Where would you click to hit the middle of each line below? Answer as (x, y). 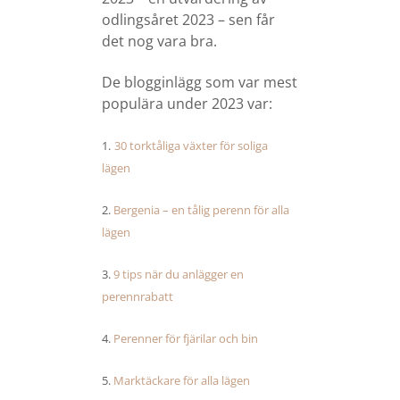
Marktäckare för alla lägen (182, 380)
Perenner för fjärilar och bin (186, 338)
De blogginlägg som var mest (200, 82)
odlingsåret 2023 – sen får (188, 20)
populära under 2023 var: (187, 104)
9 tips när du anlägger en (179, 274)
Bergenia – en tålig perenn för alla (201, 210)
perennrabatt (137, 296)
